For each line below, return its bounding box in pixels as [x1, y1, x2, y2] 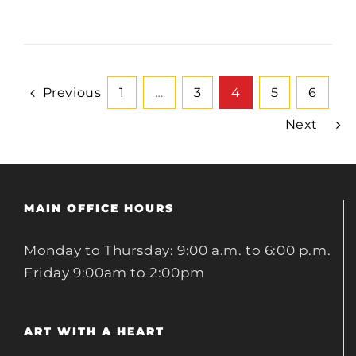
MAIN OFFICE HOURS [24, 201, 174, 215]
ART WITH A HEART [24, 324, 164, 339]
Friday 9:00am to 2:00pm [24, 265, 205, 281]
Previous [42, 85, 102, 100]
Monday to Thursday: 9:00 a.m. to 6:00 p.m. [24, 242, 331, 258]
